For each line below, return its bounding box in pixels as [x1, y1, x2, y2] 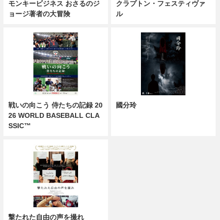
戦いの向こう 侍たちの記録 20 [8, 101, 103, 110]
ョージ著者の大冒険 [8, 9, 70, 18]
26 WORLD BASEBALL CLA [8, 111, 100, 120]
